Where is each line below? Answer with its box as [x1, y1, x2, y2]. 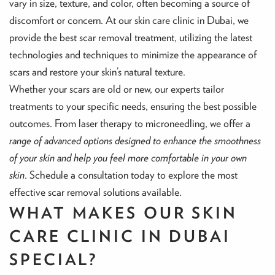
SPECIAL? [9, 250, 98, 269]
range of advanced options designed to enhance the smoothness [9, 134, 261, 147]
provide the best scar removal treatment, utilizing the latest [9, 31, 252, 44]
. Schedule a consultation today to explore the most [25, 168, 238, 182]
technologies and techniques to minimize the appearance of [9, 48, 257, 61]
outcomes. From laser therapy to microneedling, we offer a [9, 117, 250, 130]
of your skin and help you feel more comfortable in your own [9, 151, 247, 165]
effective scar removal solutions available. [9, 185, 182, 199]
